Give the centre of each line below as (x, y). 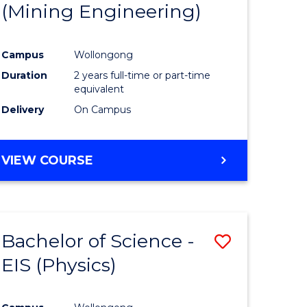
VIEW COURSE (48, 160)
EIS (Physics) (59, 265)
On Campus (103, 109)
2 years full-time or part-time (143, 75)
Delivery (23, 109)
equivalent (99, 89)
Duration (25, 75)
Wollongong (104, 54)
